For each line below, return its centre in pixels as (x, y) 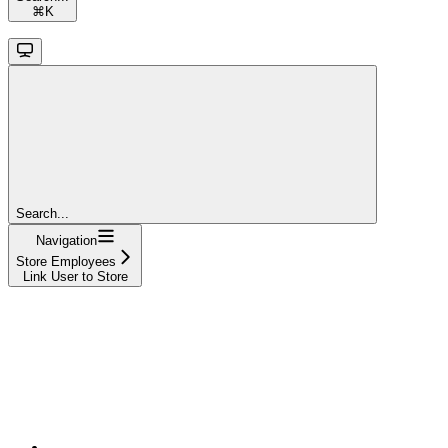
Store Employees (66, 261)
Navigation (66, 240)
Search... (42, 213)
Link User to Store (75, 276)
